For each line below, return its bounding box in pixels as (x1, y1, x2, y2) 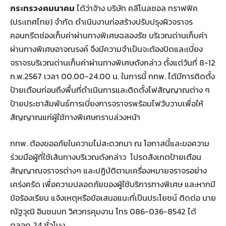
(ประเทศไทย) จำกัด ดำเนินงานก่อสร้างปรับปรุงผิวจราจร (10, 16, 193, 28)
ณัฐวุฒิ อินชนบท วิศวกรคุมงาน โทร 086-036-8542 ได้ (10, 205, 196, 217)
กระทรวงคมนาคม (10, 2, 75, 14)
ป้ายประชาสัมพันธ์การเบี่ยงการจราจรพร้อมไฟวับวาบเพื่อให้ (10, 97, 203, 109)
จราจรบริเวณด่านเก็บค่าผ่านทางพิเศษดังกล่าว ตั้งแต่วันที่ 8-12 (10, 56, 215, 69)
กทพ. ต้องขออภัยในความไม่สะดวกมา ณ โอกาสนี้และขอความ (10, 137, 209, 149)
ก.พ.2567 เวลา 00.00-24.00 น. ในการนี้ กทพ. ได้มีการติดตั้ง (10, 70, 215, 82)
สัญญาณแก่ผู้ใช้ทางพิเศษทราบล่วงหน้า (10, 111, 140, 123)
